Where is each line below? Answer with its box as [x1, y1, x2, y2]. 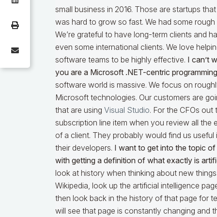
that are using [55, 105, 104, 115]
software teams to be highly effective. [55, 55, 187, 65]
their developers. [55, 143, 114, 153]
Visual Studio [104, 105, 150, 115]
